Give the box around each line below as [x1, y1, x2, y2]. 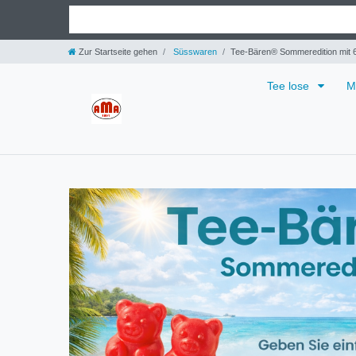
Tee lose [267, 79, 312, 92]
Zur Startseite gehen [79, 46, 157, 56]
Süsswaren [171, 46, 217, 56]
